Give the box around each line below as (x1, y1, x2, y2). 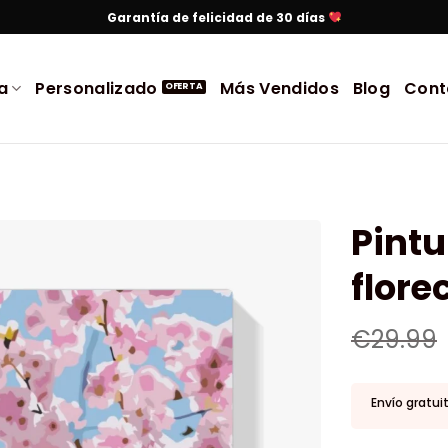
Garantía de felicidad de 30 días (106, 8, 328, 26)
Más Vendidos (220, 77, 339, 100)
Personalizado (35, 77, 158, 100)
